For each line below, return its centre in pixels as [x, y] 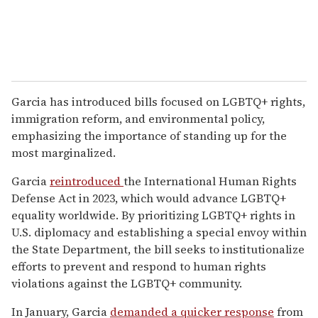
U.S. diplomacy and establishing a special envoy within [159, 232]
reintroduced [87, 181]
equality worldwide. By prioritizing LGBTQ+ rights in [153, 215]
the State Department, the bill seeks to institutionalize [158, 249]
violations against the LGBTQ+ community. [127, 283]
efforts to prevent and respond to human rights [139, 266]
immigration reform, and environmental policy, [138, 118]
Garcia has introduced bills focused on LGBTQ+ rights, [158, 101]
